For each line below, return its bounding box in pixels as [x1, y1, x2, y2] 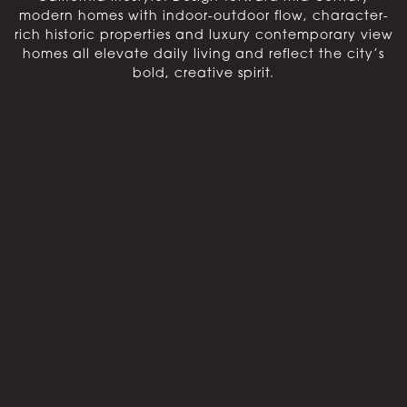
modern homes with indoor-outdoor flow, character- [18, 9, 389, 24]
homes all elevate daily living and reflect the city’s [23, 47, 384, 62]
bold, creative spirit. [133, 66, 274, 81]
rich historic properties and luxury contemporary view [14, 28, 393, 43]
